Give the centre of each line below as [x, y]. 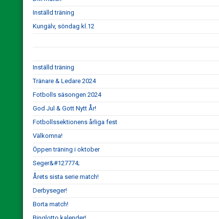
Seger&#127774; [56, 163]
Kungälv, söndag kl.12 [64, 26]
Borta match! [51, 204]
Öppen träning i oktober [66, 149]
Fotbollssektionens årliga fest [75, 122]
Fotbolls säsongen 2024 [67, 95]
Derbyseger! [50, 190]
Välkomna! [48, 136]
